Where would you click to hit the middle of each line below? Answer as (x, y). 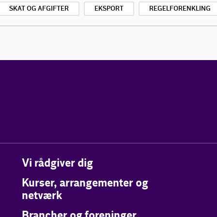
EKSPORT (109, 9)
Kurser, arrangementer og (85, 183)
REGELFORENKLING (180, 9)
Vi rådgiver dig (57, 163)
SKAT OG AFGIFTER (39, 9)
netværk (42, 196)
